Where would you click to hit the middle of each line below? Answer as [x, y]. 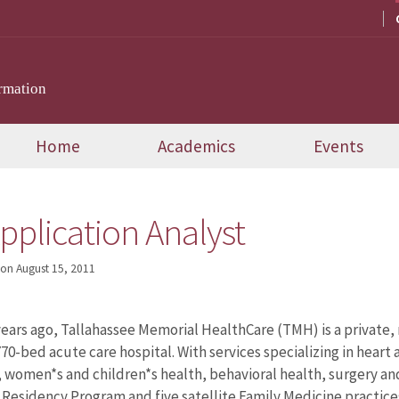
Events [339, 147]
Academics [197, 147]
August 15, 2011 [55, 269]
